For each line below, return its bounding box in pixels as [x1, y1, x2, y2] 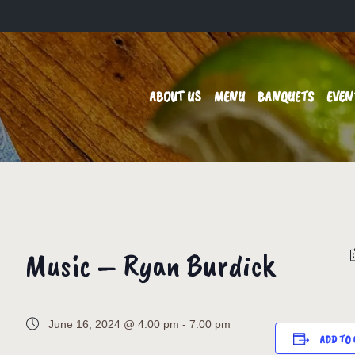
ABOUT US [149, 88, 201, 105]
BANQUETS [258, 88, 314, 105]
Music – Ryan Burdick [25, 246, 275, 285]
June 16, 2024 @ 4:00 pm [48, 318, 179, 330]
